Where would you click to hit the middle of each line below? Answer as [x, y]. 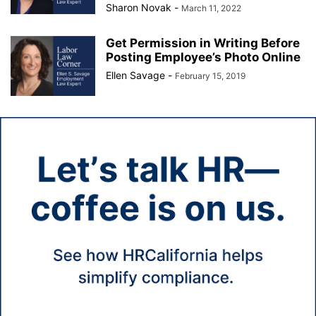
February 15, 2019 [210, 76]
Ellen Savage [135, 75]
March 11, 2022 [211, 8]
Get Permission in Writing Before [203, 43]
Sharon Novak [139, 7]
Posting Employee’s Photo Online [203, 57]
